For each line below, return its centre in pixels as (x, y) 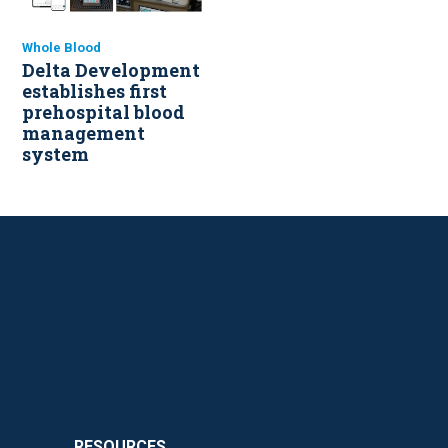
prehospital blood (103, 112)
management (83, 133)
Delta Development (111, 70)
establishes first (94, 91)
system (55, 154)
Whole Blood (61, 48)
